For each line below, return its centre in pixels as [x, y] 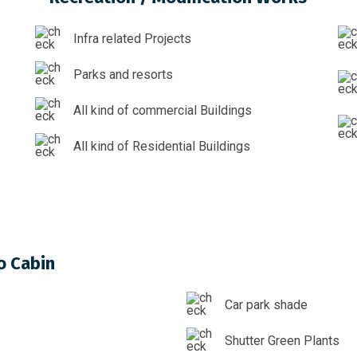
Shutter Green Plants [282, 340]
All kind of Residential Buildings [161, 146]
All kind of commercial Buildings [162, 110]
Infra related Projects [132, 38]
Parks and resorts [123, 74]
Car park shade [266, 304]
